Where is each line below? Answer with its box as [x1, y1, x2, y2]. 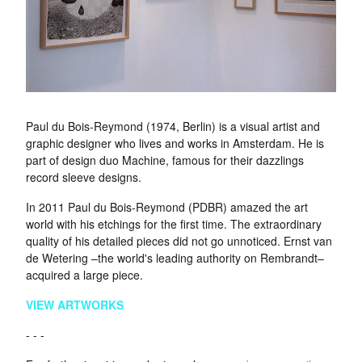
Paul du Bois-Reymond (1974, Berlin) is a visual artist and [26, 118, 320, 134]
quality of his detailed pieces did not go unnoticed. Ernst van [26, 233, 332, 249]
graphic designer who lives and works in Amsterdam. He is [26, 135, 324, 151]
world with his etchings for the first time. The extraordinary [26, 216, 322, 232]
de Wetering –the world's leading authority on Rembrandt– [26, 250, 324, 266]
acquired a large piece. [26, 267, 143, 283]
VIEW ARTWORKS [26, 297, 124, 313]
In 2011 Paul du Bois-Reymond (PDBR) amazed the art [26, 199, 308, 215]
